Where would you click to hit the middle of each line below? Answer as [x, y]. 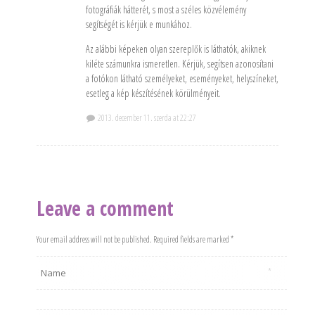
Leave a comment [105, 208]
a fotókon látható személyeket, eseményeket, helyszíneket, [182, 78]
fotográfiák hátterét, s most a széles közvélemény [166, 9]
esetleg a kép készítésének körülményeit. [153, 93]
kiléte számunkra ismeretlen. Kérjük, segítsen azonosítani [179, 64]
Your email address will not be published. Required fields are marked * [135, 239]
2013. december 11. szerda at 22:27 [146, 118]
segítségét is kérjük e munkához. [139, 24]
